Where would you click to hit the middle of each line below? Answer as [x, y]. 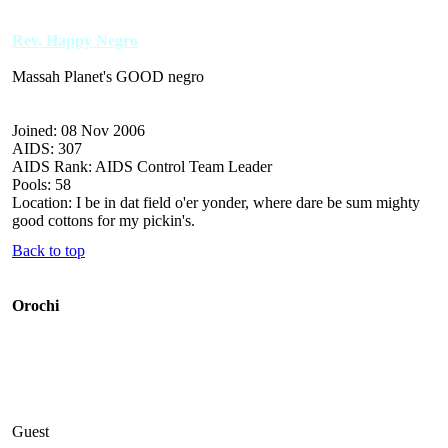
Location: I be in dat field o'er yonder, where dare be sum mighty [216, 202]
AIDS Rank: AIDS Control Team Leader [142, 166]
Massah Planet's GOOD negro [108, 76]
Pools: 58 [41, 184]
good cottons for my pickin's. [103, 220]
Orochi [35, 305]
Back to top [48, 250]
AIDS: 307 [47, 148]
